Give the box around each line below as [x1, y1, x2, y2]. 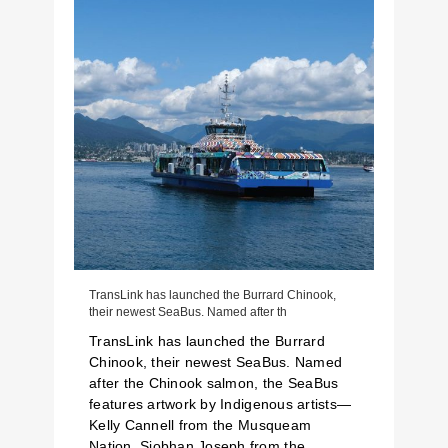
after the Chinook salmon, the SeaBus [89, 375, 339, 391]
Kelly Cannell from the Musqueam [89, 417, 312, 433]
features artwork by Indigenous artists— [89, 396, 352, 412]
